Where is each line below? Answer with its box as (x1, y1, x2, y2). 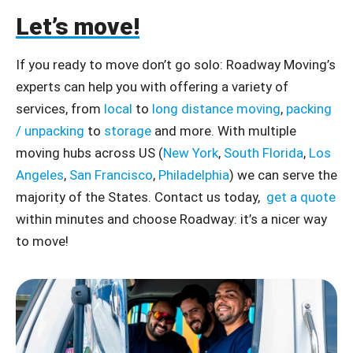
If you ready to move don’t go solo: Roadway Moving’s (16, 56, 336, 72)
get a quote (266, 188, 336, 205)
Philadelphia (158, 166, 229, 183)
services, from (16, 100, 101, 117)
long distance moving (152, 100, 281, 117)
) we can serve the (229, 166, 337, 183)
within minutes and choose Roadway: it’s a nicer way (16, 210, 327, 227)
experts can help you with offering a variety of (16, 78, 288, 95)
